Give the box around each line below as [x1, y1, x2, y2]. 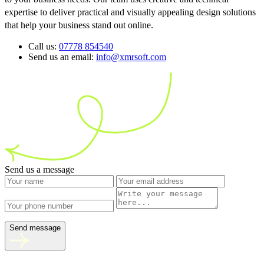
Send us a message [5, 164, 74, 175]
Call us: [28, 41, 57, 52]
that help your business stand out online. [5, 20, 153, 31]
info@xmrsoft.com [96, 52, 166, 62]
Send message [9, 223, 61, 233]
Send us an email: [28, 52, 96, 62]
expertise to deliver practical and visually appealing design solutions [5, 7, 256, 18]
